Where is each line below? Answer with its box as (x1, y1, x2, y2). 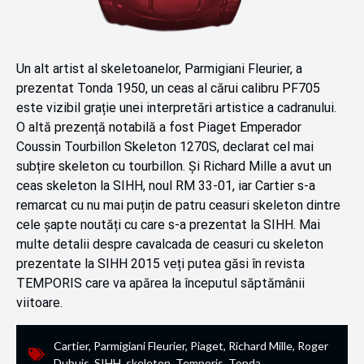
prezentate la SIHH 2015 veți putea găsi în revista (16, 256, 305, 272)
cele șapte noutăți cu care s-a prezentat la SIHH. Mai (16, 217, 320, 233)
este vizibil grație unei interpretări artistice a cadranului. (16, 100, 336, 116)
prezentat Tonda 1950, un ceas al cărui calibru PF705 (16, 80, 320, 97)
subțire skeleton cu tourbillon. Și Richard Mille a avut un (16, 158, 331, 175)
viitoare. (16, 295, 63, 311)
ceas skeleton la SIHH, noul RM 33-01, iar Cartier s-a (16, 178, 315, 194)
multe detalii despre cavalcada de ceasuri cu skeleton (16, 236, 323, 253)
